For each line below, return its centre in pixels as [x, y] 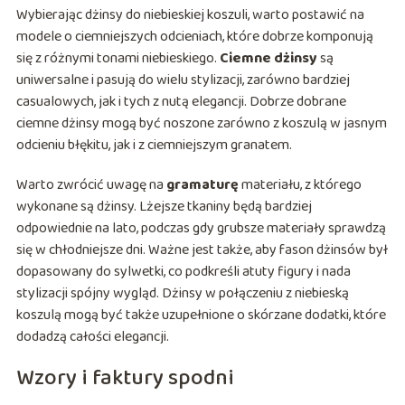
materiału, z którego [300, 185]
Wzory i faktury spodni [125, 379]
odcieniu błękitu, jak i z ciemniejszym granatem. [154, 146]
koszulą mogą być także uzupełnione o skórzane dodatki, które [201, 316]
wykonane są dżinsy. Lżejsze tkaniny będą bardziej [164, 207]
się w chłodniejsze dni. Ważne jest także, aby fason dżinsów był [202, 250]
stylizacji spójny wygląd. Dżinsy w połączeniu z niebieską [182, 294]
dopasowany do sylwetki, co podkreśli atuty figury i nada [183, 272]
